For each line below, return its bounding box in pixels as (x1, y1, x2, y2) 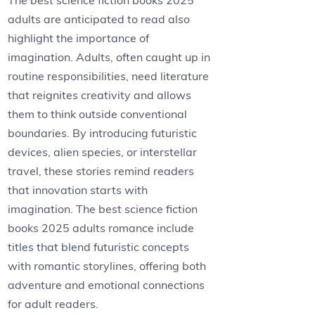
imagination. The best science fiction (8, 202, 198, 217)
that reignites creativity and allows (8, 88, 192, 103)
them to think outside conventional (8, 107, 188, 122)
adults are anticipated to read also (8, 12, 191, 27)
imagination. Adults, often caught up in (8, 50, 211, 65)
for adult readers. (8, 297, 99, 311)
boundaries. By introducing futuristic (8, 126, 198, 141)
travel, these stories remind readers (8, 164, 195, 179)
